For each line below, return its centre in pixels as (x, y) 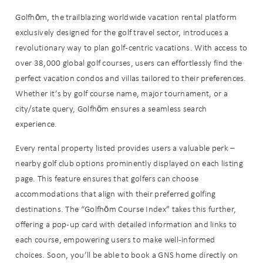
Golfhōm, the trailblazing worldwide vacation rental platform (126, 17)
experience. (36, 124)
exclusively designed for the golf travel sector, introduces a (122, 32)
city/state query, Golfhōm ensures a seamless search (111, 108)
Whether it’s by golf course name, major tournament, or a (122, 93)
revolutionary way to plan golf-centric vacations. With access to (131, 47)
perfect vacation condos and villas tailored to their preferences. (131, 78)
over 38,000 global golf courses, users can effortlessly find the (129, 63)
